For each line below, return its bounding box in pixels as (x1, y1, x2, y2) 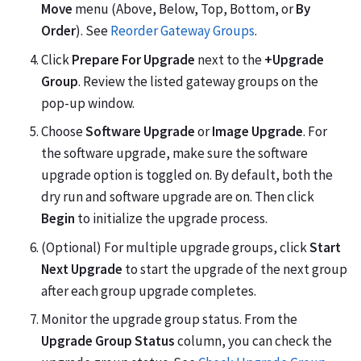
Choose (41, 122, 85, 141)
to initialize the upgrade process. (75, 210, 268, 228)
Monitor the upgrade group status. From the (41, 310, 297, 329)
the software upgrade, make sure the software (41, 144, 308, 163)
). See (76, 22, 110, 40)
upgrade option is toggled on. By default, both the (41, 166, 333, 185)
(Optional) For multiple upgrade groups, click (41, 238, 309, 256)
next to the (195, 50, 264, 68)
